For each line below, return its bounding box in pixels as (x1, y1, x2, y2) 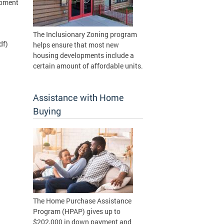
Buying (33, 105, 61, 117)
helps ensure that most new (33, 40, 119, 49)
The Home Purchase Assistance (33, 196, 131, 205)
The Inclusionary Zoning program (33, 29, 137, 39)
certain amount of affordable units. (33, 61, 143, 70)
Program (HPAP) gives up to (33, 206, 120, 216)
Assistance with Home (33, 91, 124, 103)
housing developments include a (33, 50, 134, 60)
